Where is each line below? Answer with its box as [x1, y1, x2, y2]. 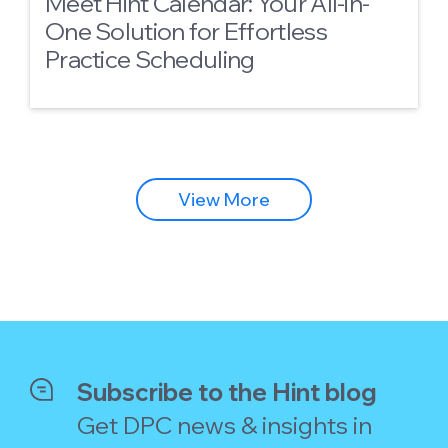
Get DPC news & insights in [77, 410, 373, 440]
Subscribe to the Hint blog [77, 377, 378, 407]
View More [178, 188, 270, 211]
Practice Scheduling [45, 44, 255, 74]
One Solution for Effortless [45, 16, 327, 46]
